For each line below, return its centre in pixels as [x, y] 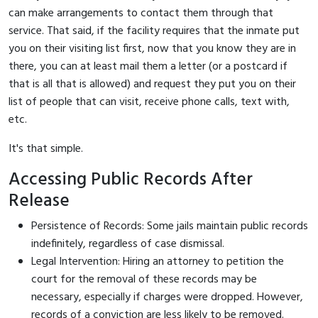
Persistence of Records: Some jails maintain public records [170, 226]
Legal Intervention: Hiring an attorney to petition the [158, 262]
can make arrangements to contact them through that [141, 13]
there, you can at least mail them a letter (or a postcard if [148, 66]
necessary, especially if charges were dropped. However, [167, 297]
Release [39, 201]
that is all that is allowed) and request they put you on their [152, 84]
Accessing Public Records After [131, 180]
